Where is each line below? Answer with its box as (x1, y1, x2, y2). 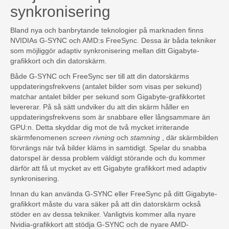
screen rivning (69, 133, 114, 142)
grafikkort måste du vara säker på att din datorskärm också (10, 199, 201, 208)
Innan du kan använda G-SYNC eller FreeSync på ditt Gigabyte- (10, 189, 217, 198)
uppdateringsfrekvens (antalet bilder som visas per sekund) (10, 82, 202, 90)
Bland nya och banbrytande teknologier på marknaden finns (10, 26, 203, 34)
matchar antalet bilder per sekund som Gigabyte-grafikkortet (10, 92, 205, 101)
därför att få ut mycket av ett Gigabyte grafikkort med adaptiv (10, 164, 207, 172)
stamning (130, 133, 160, 142)
